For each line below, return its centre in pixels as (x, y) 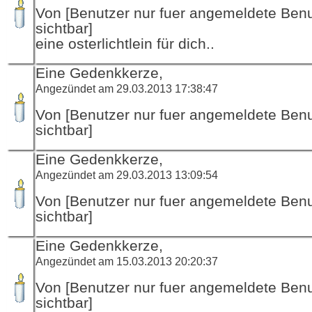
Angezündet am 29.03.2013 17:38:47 (127, 88)
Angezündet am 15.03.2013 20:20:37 (127, 261)
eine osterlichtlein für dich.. (125, 44)
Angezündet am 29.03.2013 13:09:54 (127, 174)
